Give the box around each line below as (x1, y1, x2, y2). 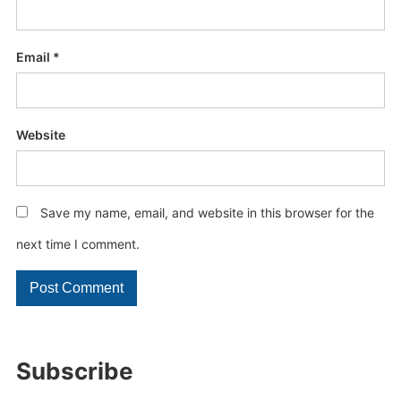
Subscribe (15, 357, 133, 385)
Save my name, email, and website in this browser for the (39, 205, 374, 220)
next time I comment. (15, 236, 140, 252)
